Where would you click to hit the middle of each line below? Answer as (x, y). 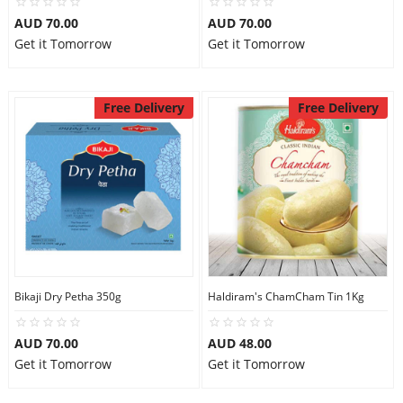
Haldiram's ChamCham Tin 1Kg (286, 296)
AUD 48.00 (240, 343)
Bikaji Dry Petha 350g (67, 296)
